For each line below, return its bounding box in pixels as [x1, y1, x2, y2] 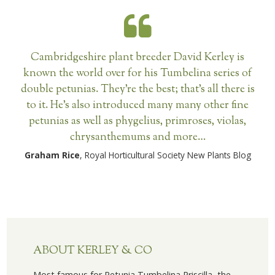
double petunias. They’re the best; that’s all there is [20, 82, 255, 98]
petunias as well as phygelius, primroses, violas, [29, 114, 246, 130]
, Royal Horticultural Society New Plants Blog [79, 149, 251, 161]
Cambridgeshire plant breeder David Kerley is [31, 50, 244, 66]
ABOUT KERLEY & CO [33, 242, 153, 258]
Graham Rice [24, 149, 80, 161]
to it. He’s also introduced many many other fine [26, 98, 249, 114]
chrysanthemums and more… [69, 130, 206, 145]
